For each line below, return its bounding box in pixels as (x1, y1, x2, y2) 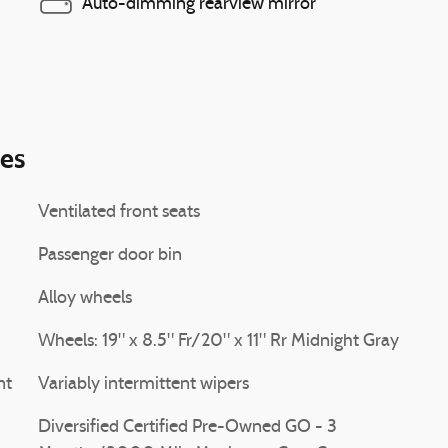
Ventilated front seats (38, 203, 200, 222)
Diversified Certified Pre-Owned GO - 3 (38, 418, 337, 437)
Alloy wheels (38, 289, 132, 308)
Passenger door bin (38, 246, 182, 265)
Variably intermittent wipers (38, 375, 249, 394)
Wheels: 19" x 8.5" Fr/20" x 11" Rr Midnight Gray (38, 332, 399, 351)
